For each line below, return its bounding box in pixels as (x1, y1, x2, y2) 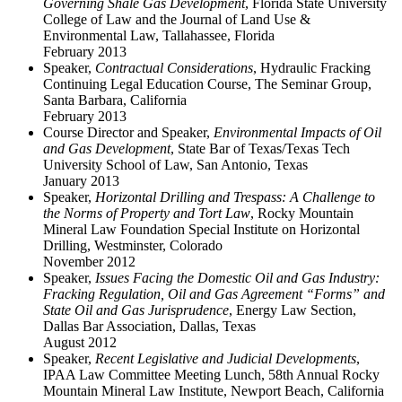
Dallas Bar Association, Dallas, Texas (43, 318, 256, 334)
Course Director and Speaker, (43, 124, 214, 140)
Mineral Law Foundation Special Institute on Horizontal (43, 221, 360, 237)
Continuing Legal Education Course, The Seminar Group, (43, 75, 371, 92)
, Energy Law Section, (229, 301, 356, 318)
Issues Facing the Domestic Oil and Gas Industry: (95, 269, 380, 285)
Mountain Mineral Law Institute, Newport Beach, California (43, 382, 384, 398)
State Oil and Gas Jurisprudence (43, 301, 229, 318)
